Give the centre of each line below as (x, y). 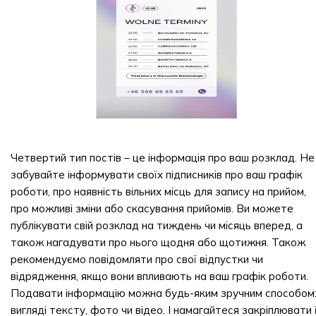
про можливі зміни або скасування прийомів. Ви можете (152, 208)
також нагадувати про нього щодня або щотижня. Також (158, 242)
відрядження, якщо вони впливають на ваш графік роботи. (159, 276)
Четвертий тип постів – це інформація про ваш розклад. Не (163, 158)
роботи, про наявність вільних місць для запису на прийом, (158, 192)
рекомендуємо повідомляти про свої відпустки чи (137, 259)
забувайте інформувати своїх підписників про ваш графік (157, 175)
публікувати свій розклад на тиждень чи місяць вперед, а (157, 225)
